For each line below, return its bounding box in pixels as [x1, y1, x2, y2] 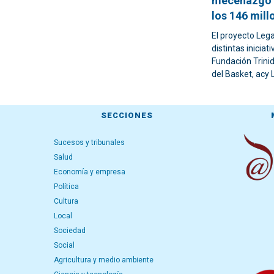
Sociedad [54, 226, 86, 235]
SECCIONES [100, 111, 153, 120]
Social [54, 241, 75, 250]
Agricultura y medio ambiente [54, 256, 154, 264]
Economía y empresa [54, 168, 125, 176]
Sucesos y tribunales [54, 138, 125, 147]
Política [54, 182, 79, 191]
